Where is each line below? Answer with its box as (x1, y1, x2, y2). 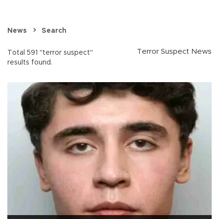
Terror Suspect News (137, 48, 212, 56)
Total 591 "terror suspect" (7, 49, 93, 57)
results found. (7, 59, 52, 66)
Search (42, 27, 66, 35)
